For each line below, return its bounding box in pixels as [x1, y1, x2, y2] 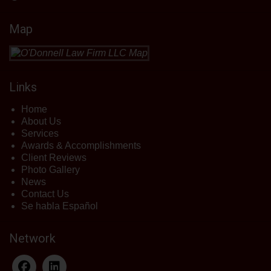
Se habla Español [21, 201, 98, 212]
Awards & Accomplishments [21, 140, 141, 151]
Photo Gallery [21, 165, 80, 175]
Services [21, 128, 59, 139]
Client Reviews [21, 152, 87, 163]
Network [9, 231, 56, 246]
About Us [21, 116, 61, 127]
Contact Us [21, 189, 69, 200]
